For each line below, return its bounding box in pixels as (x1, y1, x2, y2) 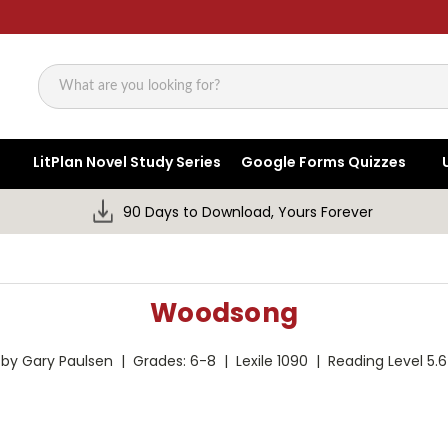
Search (38, 86, 88, 107)
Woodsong (150, 295, 298, 332)
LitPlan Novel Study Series (33, 152, 222, 173)
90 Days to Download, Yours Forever (123, 202, 374, 223)
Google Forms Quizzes (241, 152, 407, 173)
